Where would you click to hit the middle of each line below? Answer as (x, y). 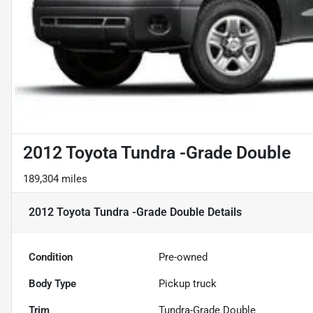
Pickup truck (188, 284)
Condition (51, 257)
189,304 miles (55, 179)
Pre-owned (183, 257)
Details (223, 212)
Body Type (52, 284)
